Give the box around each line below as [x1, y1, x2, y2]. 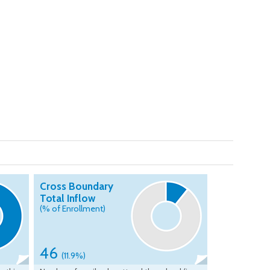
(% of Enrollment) [40, 203, 105, 215]
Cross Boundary [40, 180, 113, 193]
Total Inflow [40, 192, 95, 205]
